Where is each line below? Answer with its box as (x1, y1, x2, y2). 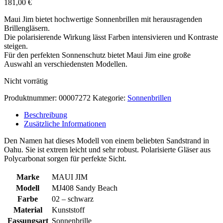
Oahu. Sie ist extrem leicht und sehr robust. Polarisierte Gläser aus (4, 145, 211, 154)
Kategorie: (93, 93, 127, 102)
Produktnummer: (4, 93, 59, 102)
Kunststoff (52, 205, 85, 214)
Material (13, 205, 42, 214)
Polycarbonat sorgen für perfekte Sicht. (4, 154, 126, 163)
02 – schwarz (52, 194, 94, 203)
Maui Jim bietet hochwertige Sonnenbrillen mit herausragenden (4, 14, 202, 23)
